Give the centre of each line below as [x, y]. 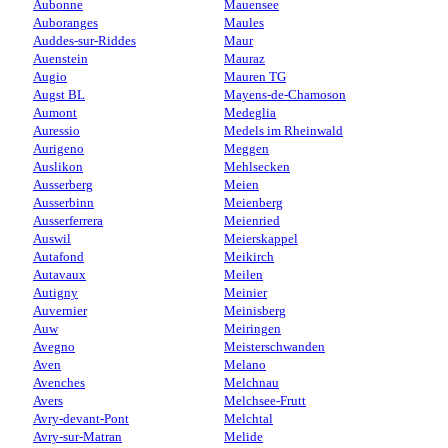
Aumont [55, 112]
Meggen [246, 148]
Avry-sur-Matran [77, 436]
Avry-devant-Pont [81, 418]
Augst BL [59, 94]
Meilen [243, 274]
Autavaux [59, 274]
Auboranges [65, 22]
